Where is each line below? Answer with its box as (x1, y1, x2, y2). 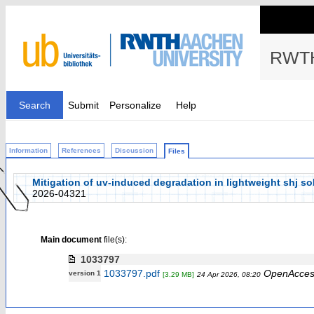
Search (19, 100, 50, 111)
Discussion (115, 146, 153, 154)
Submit (68, 100, 99, 111)
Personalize (109, 100, 161, 111)
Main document (40, 235, 102, 244)
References (62, 146, 101, 154)
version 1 (68, 269, 101, 277)
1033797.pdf (103, 268, 160, 279)
